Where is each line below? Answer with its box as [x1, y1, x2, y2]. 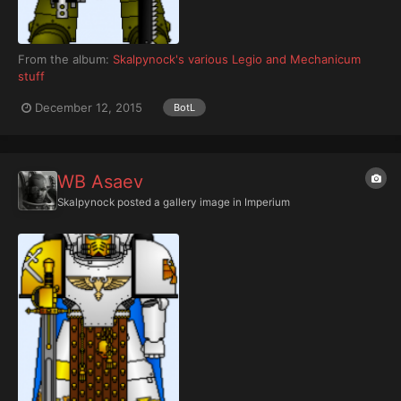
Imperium [244, 195, 290, 209]
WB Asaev [57, 170, 143, 192]
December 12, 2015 [35, 99, 142, 115]
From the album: [18, 52, 113, 67]
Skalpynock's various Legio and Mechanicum [113, 52, 361, 67]
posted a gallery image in [115, 195, 244, 209]
